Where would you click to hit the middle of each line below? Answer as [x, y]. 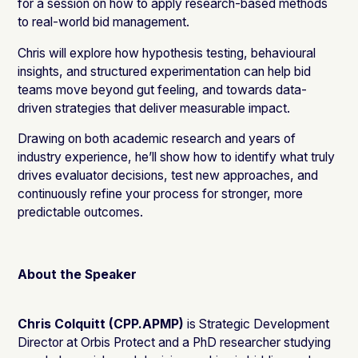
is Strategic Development [257, 324]
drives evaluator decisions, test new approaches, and [168, 176]
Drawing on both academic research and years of [157, 139]
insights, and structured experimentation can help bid [165, 71]
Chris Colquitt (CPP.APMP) [101, 324]
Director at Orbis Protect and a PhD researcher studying [175, 342]
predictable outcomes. [81, 213]
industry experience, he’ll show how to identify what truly [177, 157]
